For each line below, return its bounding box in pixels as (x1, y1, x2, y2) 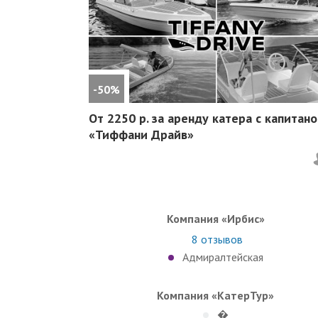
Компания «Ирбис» (166, 211, 265, 226)
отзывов (197, 231, 243, 246)
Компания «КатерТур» (157, 287, 275, 302)
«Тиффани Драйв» (88, 126, 194, 143)
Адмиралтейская (182, 249, 263, 264)
